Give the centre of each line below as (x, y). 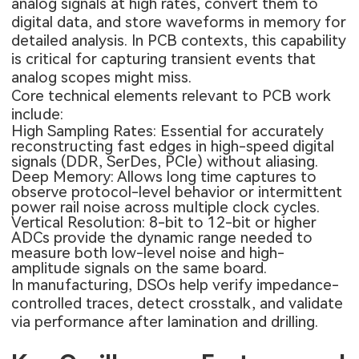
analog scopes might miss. (102, 77)
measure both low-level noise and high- (148, 252)
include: (38, 114)
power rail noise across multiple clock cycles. (166, 207)
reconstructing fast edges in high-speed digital (173, 146)
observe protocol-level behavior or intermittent (177, 192)
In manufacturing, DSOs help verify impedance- (175, 284)
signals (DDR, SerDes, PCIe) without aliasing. (165, 161)
